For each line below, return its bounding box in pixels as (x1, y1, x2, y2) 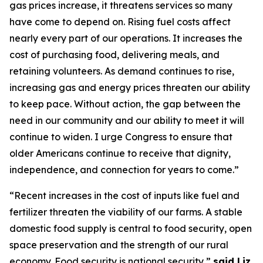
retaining (9, 65, 50, 77)
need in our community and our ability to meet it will (9, 114, 244, 126)
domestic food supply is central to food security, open (9, 222, 252, 234)
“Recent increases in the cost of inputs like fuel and (9, 190, 240, 201)
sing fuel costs (136, 16, 200, 28)
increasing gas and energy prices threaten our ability (9, 82, 250, 93)
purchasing (42, 49, 93, 60)
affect (200, 16, 231, 28)
